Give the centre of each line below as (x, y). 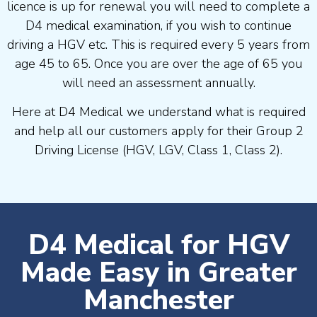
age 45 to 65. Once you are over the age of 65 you (158, 63)
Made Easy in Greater (158, 273)
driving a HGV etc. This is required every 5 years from (158, 44)
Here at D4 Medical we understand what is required (158, 112)
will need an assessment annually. (158, 82)
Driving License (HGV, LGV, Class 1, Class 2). (158, 150)
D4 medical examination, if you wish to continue (158, 25)
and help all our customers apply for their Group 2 (158, 131)
